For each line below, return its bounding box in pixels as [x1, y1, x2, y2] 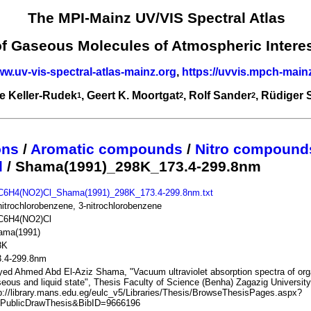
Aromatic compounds [31, 140, 183, 158]
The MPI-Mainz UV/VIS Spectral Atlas [27, 10, 285, 27]
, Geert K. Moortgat [81, 89, 179, 101]
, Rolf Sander [183, 89, 251, 101]
